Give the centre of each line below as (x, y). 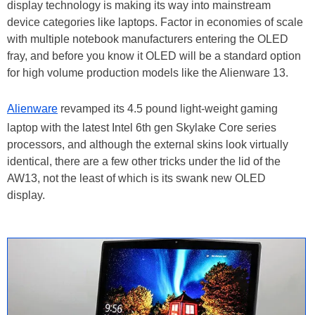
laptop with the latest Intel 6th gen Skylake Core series (142, 128)
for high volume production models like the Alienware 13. (149, 73)
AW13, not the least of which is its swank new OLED (136, 178)
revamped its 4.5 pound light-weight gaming (168, 109)
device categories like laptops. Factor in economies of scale (155, 22)
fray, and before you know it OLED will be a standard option (154, 56)
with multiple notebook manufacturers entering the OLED (148, 39)
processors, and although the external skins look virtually (148, 144)
